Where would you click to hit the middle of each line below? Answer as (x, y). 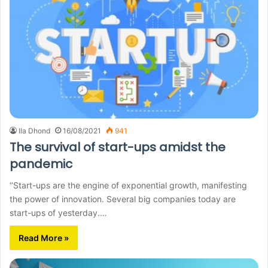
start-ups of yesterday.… (58, 213)
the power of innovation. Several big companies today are (123, 199)
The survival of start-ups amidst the (118, 147)
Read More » (44, 238)
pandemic (41, 164)
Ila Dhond (34, 131)
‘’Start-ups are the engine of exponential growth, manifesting (128, 185)
